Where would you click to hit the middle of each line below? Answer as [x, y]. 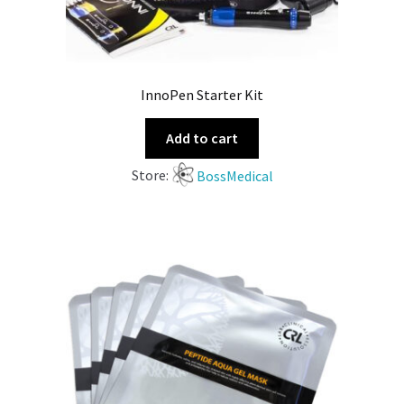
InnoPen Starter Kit [202, 94]
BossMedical [234, 175]
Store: [151, 175]
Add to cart [202, 138]
